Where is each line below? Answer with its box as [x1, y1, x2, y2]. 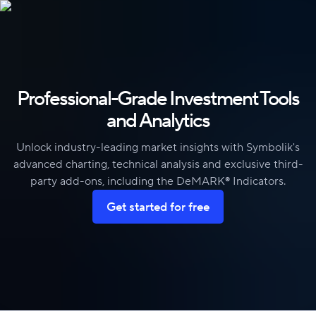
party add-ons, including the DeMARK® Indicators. [30, 174, 286, 188]
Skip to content [19, 14, 94, 26]
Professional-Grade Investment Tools [17, 86, 299, 109]
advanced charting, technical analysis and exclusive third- [13, 157, 303, 171]
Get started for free [107, 199, 209, 214]
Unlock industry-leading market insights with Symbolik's [16, 140, 300, 154]
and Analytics [107, 108, 209, 131]
